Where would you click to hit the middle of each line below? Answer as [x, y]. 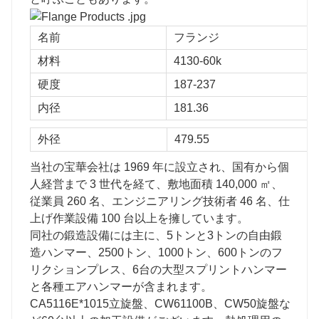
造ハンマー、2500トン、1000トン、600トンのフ [156, 252]
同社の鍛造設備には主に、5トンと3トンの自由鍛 [156, 235]
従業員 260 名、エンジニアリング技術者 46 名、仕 [160, 201]
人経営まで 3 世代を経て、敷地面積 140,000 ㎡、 [156, 184]
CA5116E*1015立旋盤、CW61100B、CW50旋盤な [160, 303]
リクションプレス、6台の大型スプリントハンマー [158, 269]
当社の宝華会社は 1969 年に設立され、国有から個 [159, 167]
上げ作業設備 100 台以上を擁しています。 [139, 218]
